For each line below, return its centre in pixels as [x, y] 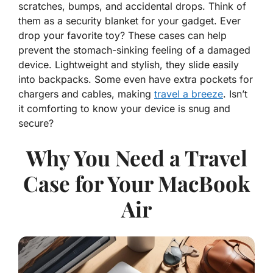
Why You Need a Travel [136, 158]
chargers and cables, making [86, 94]
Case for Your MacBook [136, 183]
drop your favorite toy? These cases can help [122, 36]
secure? [36, 123]
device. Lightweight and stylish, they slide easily [129, 65]
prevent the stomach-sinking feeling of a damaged [134, 50]
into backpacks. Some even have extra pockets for [136, 80]
